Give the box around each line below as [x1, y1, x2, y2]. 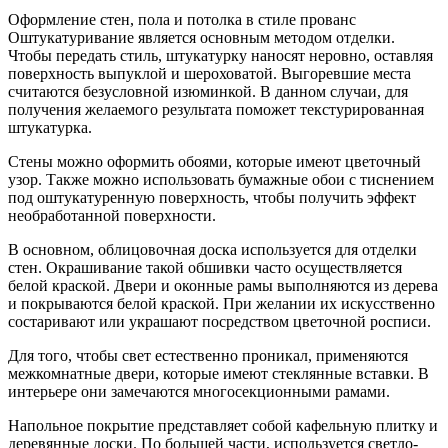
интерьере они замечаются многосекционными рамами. [8, 382, 390, 400]
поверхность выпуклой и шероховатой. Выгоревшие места [8, 64, 411, 82]
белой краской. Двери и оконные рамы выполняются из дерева [8, 276, 438, 294]
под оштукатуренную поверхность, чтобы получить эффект [8, 188, 416, 206]
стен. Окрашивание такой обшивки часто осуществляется [8, 258, 402, 276]
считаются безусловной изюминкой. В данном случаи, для [8, 82, 408, 100]
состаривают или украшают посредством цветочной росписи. [8, 312, 431, 330]
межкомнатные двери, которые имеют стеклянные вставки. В [8, 364, 429, 382]
